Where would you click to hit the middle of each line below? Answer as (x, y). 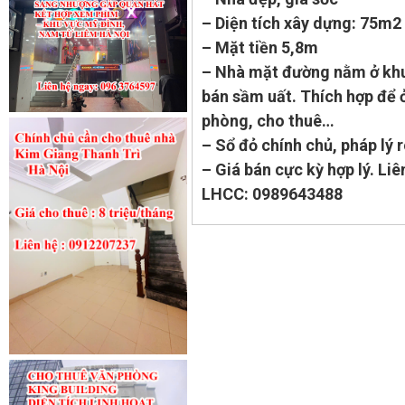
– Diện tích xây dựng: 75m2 (301, 24)
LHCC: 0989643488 (272, 194)
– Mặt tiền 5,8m (259, 48)
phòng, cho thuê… (268, 121)
